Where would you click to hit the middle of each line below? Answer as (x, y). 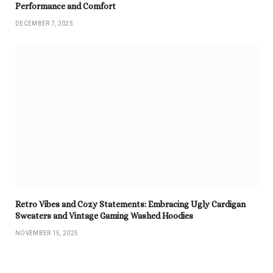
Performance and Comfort (66, 6)
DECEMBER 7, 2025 (44, 24)
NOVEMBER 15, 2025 (47, 233)
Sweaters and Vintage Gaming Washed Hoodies (104, 215)
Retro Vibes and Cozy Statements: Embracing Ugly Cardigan (130, 204)
